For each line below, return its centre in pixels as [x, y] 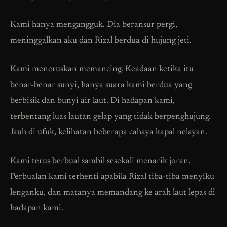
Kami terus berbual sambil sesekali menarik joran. [100, 162]
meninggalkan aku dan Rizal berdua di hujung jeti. [101, 41]
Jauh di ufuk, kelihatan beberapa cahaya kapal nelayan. [109, 133]
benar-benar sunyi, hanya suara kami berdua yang [101, 86]
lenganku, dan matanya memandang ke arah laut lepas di [113, 193]
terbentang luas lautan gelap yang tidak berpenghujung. [110, 117]
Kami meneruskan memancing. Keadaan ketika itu [102, 70]
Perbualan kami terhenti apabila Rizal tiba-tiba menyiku [112, 177]
